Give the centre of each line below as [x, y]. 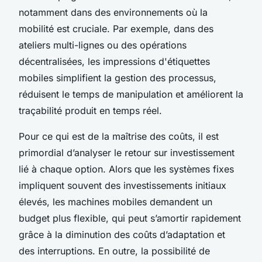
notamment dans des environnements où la [113, 12]
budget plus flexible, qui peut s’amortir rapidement [130, 218]
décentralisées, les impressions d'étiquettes [114, 61]
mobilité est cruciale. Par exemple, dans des [116, 28]
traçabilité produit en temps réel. [90, 110]
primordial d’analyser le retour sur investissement [127, 152]
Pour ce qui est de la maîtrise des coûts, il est [119, 136]
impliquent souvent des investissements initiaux [123, 185]
